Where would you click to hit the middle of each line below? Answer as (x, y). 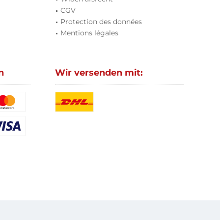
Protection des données (101, 22)
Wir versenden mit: (99, 73)
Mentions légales (89, 33)
